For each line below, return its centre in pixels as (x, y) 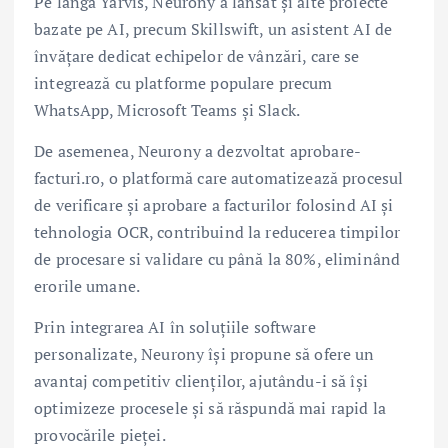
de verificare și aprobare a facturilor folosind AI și (214, 205)
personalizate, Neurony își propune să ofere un (204, 354)
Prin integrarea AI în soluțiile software (175, 327)
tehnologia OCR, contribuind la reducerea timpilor (217, 232)
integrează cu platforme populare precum (183, 83)
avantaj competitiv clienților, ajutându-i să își (201, 381)
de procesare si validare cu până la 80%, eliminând (217, 259)
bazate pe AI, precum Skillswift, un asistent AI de (213, 29)
